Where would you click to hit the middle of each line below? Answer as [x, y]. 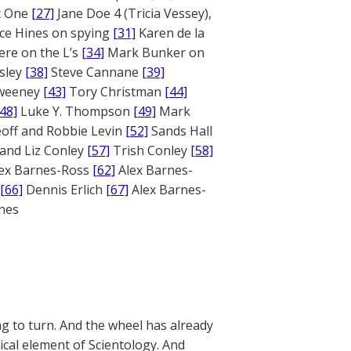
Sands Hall [180, 131]
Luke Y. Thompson [75, 111]
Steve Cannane [95, 72]
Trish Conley [150, 150]
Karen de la [170, 33]
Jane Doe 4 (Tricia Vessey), [133, 13]
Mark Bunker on [154, 52]
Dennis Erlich [64, 190]
